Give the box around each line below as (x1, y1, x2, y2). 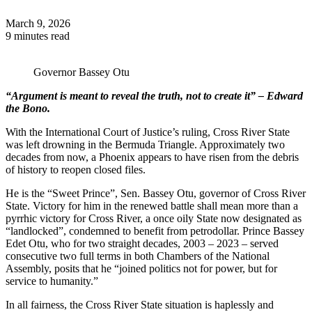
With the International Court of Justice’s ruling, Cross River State (6, 125, 290, 138)
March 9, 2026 (6, 17, 70, 29)
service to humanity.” (6, 274, 98, 287)
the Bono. (6, 102, 50, 114)
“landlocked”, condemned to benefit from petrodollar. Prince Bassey (6, 224, 304, 237)
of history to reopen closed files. (6, 163, 146, 175)
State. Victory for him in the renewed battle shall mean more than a (6, 199, 298, 212)
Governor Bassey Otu (33, 65, 130, 78)
